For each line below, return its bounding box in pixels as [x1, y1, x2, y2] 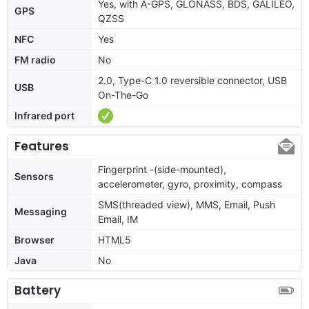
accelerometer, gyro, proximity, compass [98, 177, 282, 190]
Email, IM [98, 212, 138, 225]
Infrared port [14, 109, 74, 121]
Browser [14, 233, 54, 246]
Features [14, 137, 69, 154]
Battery [14, 281, 61, 299]
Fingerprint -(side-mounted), [98, 163, 226, 175]
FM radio [14, 53, 56, 66]
